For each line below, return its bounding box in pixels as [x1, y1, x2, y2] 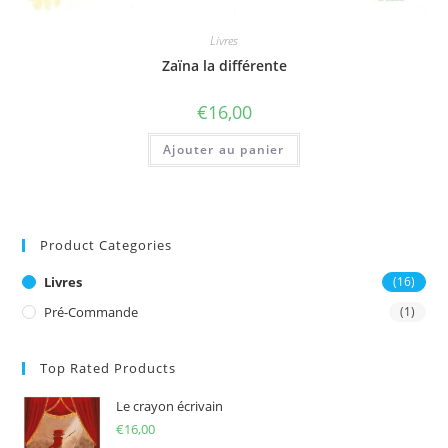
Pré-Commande [44, 303, 139, 322]
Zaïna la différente [161, 55, 287, 75]
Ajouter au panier [163, 140, 285, 158]
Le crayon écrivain [116, 397, 224, 416]
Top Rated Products [40, 359, 177, 378]
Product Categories [40, 236, 173, 255]
